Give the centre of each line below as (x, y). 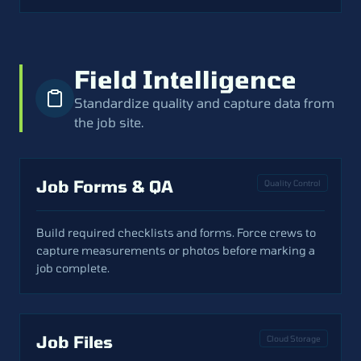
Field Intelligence (185, 79)
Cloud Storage (294, 338)
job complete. (73, 268)
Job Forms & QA (105, 186)
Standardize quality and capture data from (204, 103)
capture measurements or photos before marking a (176, 250)
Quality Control (293, 183)
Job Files (75, 342)
